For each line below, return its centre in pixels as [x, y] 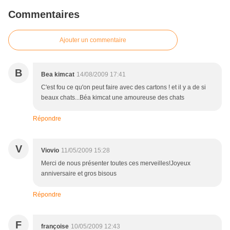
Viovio [50, 151]
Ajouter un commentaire [93, 40]
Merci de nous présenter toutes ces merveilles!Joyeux [116, 164]
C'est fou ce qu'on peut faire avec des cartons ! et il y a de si [123, 88]
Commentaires [44, 15]
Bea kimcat [58, 75]
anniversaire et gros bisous [79, 174]
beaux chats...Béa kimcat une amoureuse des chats [113, 98]
